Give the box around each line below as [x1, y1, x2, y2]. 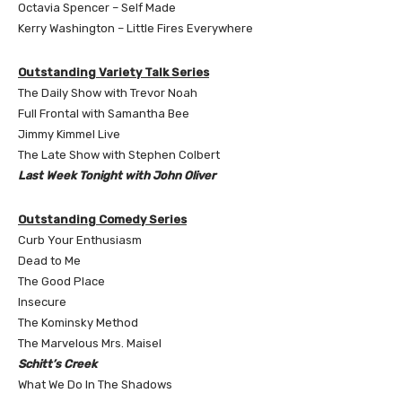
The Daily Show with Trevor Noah [18, 85, 197, 100]
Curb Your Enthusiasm [18, 232, 142, 247]
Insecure [18, 294, 66, 309]
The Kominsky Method [18, 315, 138, 329]
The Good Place [18, 274, 105, 288]
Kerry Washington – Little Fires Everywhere [18, 21, 253, 35]
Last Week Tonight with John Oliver [18, 168, 215, 182]
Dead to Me [18, 253, 81, 267]
